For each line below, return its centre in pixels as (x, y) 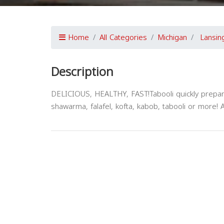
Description (82, 72)
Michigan (172, 37)
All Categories (123, 37)
